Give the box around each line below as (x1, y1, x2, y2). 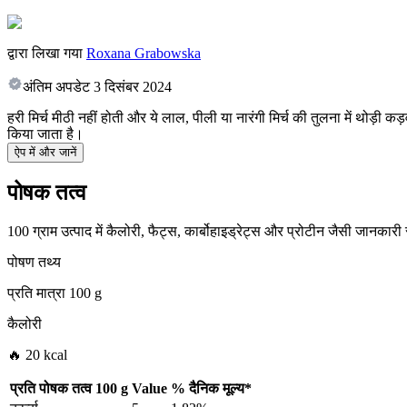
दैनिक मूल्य (189, 381, 244, 397)
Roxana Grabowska (86, 45, 201, 62)
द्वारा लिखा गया (7, 45, 83, 62)
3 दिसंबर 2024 (94, 79, 172, 95)
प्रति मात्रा (7, 285, 65, 302)
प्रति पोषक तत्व (10, 381, 92, 397)
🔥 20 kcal (7, 347, 67, 363)
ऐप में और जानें (15, 145, 76, 160)
